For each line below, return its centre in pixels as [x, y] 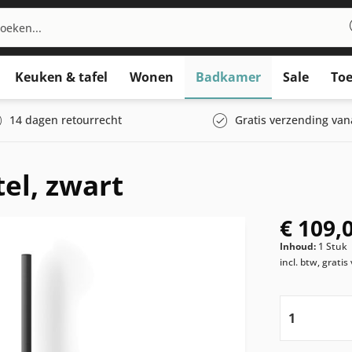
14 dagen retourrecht [66, 120]
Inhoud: [299, 246]
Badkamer [228, 77]
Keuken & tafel [61, 77]
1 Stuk [333, 246]
